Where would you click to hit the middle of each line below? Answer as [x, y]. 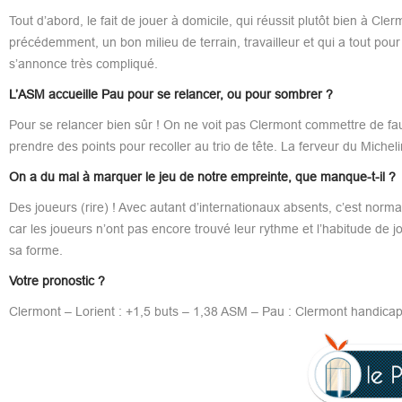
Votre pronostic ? [57, 280]
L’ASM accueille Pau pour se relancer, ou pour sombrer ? [170, 94]
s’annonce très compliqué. [83, 63]
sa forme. [35, 250]
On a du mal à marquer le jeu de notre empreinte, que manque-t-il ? [202, 176]
